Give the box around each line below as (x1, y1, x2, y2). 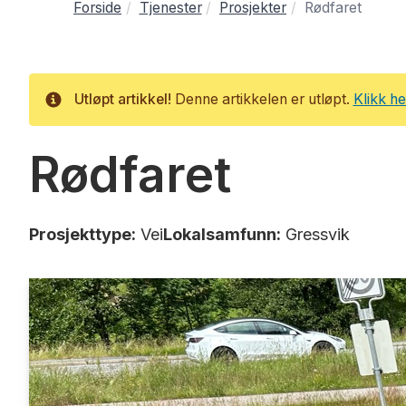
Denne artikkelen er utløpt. (170, 91, 353, 109)
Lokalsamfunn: (163, 225, 281, 245)
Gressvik (281, 225, 350, 245)
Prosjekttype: (29, 225, 136, 245)
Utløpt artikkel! (73, 91, 171, 109)
